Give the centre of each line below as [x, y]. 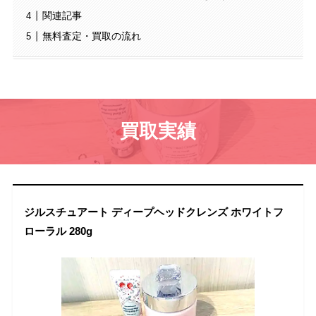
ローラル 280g [59, 231]
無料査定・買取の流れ [91, 36]
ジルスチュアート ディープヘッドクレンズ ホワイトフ [154, 212]
